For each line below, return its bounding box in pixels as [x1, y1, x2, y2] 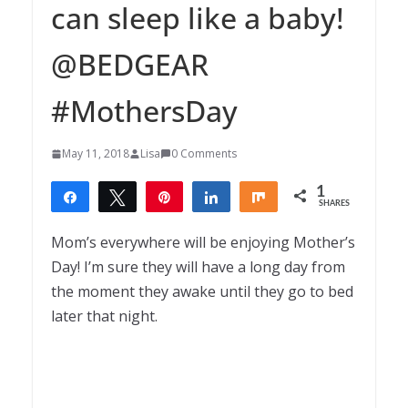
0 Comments [171, 146, 237, 162]
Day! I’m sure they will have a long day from [51, 257, 345, 278]
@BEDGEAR [51, 45, 209, 85]
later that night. [51, 306, 158, 327]
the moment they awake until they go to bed [51, 281, 353, 302]
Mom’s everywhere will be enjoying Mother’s [51, 232, 355, 253]
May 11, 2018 [62, 146, 129, 162]
